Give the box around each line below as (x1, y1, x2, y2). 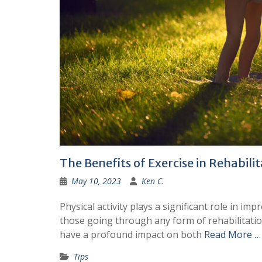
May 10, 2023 (71, 175, 121, 187)
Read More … (204, 228, 261, 242)
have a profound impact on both (60, 228, 204, 242)
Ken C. (142, 175, 164, 187)
